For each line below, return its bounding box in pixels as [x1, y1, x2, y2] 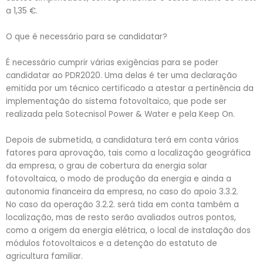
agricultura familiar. [6, 250, 83, 262]
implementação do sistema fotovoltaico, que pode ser [6, 95, 227, 107]
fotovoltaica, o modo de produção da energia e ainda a [6, 173, 231, 184]
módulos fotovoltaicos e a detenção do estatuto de [6, 237, 217, 249]
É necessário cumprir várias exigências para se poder [6, 56, 218, 68]
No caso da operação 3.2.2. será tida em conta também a [6, 198, 239, 210]
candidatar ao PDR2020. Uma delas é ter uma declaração [6, 69, 237, 81]
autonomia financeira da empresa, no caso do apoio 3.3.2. [6, 186, 238, 197]
